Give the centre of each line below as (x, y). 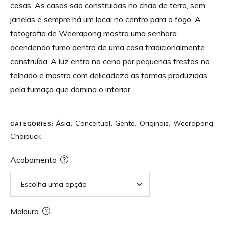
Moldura (24, 211)
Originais (154, 123)
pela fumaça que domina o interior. (71, 89)
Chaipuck (25, 136)
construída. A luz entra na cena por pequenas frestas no (110, 61)
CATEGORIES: (33, 123)
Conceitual (93, 123)
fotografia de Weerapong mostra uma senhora (93, 33)
